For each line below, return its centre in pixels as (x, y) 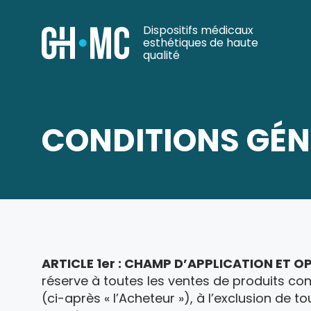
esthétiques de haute (201, 43)
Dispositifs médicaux (198, 30)
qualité (161, 55)
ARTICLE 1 (72, 263)
